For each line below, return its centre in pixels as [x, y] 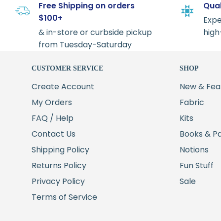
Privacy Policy [58, 181]
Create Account [63, 86]
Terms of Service [64, 197]
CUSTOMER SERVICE [67, 68]
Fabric [192, 102]
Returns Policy [59, 165]
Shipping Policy [60, 149]
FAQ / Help [53, 118]
